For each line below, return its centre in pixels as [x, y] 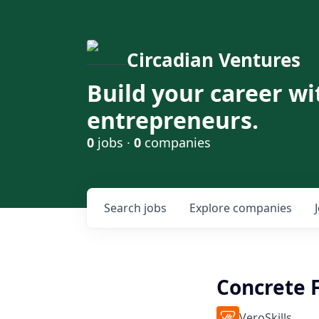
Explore [211, 208]
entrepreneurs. [173, 120]
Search [124, 208]
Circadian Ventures [214, 60]
